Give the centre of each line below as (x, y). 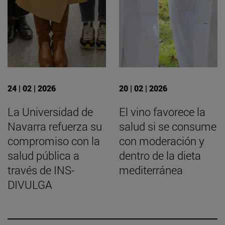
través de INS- (41, 170)
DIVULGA (30, 185)
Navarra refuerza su (55, 127)
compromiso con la (54, 141)
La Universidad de (50, 112)
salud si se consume (168, 127)
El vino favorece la (162, 112)
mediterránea (151, 170)
